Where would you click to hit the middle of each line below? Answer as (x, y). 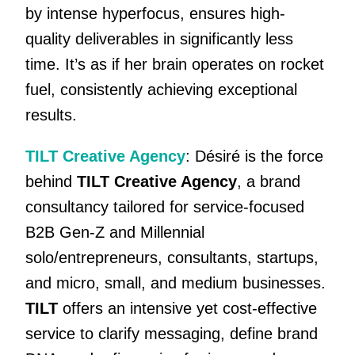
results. (51, 115)
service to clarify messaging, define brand (171, 334)
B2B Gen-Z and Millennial (115, 233)
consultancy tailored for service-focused (164, 207)
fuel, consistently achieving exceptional (161, 90)
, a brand (268, 182)
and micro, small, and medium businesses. (175, 283)
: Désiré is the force (254, 157)
